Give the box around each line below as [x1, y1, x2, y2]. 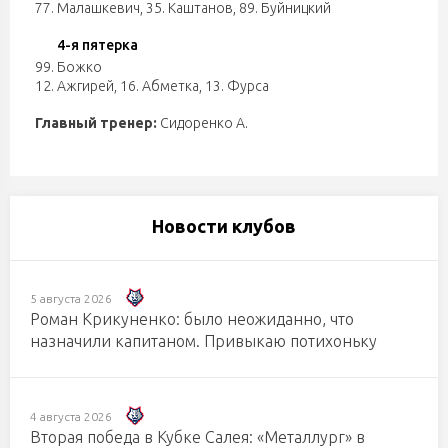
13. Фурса [205, 78, 269, 94]
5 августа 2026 [30, 292, 112, 306]
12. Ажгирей [35, 78, 114, 94]
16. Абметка [120, 78, 199, 94]
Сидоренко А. [157, 115, 248, 131]
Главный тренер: [35, 115, 157, 131]
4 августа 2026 [30, 409, 112, 423]
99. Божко [35, 59, 102, 75]
